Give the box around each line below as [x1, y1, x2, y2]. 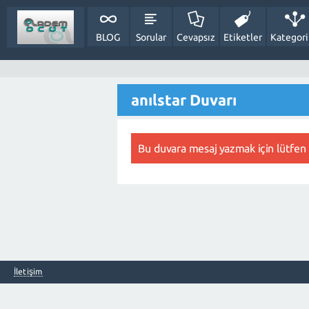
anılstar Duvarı [131, 91, 237, 108]
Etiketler [223, 32, 262, 43]
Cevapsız [176, 32, 215, 43]
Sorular [135, 32, 166, 43]
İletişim [14, 267, 43, 276]
